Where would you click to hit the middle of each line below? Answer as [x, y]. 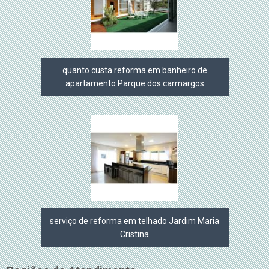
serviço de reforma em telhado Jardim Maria [134, 221]
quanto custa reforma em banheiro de [134, 70]
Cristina [134, 234]
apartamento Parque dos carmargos [134, 83]
